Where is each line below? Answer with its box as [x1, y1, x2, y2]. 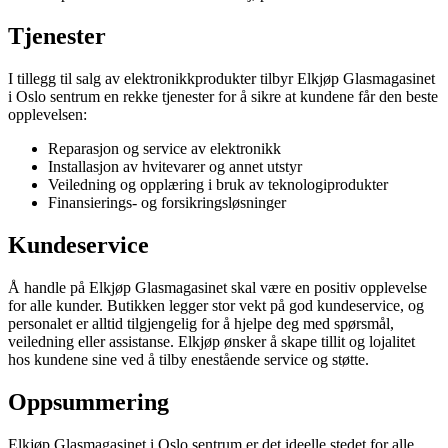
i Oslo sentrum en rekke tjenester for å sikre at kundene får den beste [8, 88, 438, 106]
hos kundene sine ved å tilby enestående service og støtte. [8, 351, 369, 368]
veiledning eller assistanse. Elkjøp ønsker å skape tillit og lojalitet [8, 333, 415, 350]
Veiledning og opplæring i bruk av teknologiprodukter [48, 176, 388, 194]
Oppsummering [8, 388, 169, 415]
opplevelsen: [8, 106, 87, 124]
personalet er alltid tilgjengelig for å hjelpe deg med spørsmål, [8, 315, 394, 332]
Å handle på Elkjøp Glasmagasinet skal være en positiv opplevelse [8, 279, 427, 296]
